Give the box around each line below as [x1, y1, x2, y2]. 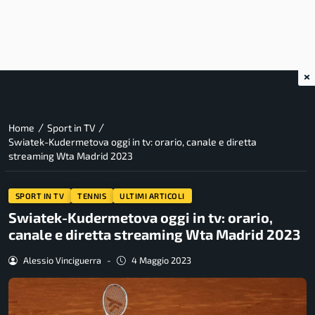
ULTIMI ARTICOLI [120, 191, 185, 200]
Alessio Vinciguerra [22, 255, 101, 266]
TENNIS [77, 191, 107, 200]
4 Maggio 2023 [131, 255, 191, 266]
